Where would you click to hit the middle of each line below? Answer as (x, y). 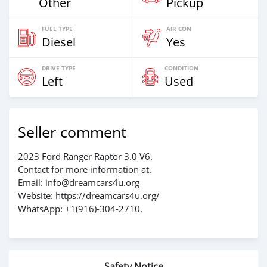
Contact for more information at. (85, 169)
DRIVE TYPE (59, 68)
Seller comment (72, 132)
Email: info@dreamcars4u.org (79, 182)
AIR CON (179, 28)
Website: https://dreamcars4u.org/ (89, 195)
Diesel (59, 42)
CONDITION (181, 68)
